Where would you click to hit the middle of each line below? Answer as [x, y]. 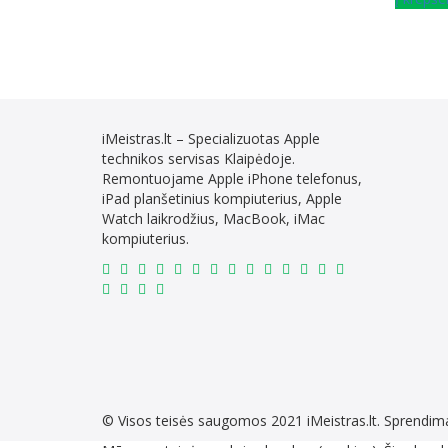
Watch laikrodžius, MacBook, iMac [213, 219]
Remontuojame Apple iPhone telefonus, [232, 179]
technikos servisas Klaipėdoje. [198, 159]
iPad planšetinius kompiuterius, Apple [222, 199]
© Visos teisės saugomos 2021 [204, 421]
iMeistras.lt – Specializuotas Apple [211, 139]
